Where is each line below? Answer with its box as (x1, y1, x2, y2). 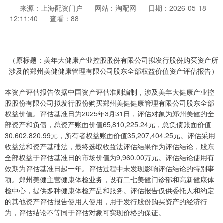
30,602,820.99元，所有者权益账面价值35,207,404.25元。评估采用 (5, 130, 215, 140)
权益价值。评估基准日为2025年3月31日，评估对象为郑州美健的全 (5, 109, 214, 118)
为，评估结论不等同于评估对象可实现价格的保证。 (5, 207, 165, 217)
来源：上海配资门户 (20, 3, 85, 13)
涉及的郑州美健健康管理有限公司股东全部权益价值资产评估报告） (9, 66, 218, 76)
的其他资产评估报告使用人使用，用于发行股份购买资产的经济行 (5, 196, 207, 206)
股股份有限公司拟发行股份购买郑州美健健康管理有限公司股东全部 (5, 98, 214, 108)
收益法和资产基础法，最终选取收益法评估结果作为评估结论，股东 (5, 141, 214, 151)
